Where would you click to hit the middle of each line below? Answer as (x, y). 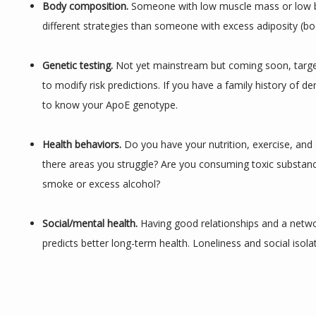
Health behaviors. (83, 144)
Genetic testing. (79, 65)
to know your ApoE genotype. (110, 105)
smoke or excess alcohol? (101, 184)
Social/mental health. (91, 223)
